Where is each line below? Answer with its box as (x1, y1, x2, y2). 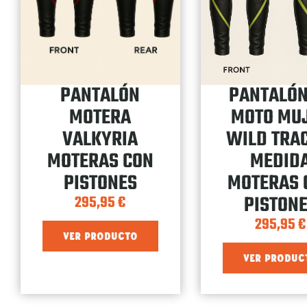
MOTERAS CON (47, 145, 153, 177)
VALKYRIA (62, 123, 138, 156)
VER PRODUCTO (62, 228, 138, 245)
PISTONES (63, 167, 137, 199)
